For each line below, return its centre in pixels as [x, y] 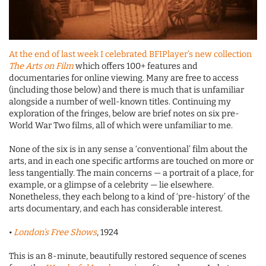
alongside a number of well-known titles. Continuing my [120, 102]
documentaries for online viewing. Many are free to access [124, 78]
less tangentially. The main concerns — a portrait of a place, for [131, 173]
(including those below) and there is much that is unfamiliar [126, 90]
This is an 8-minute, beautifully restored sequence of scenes [128, 256]
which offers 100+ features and [136, 66]
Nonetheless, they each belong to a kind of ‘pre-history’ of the [129, 197]
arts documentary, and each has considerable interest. [116, 208]
